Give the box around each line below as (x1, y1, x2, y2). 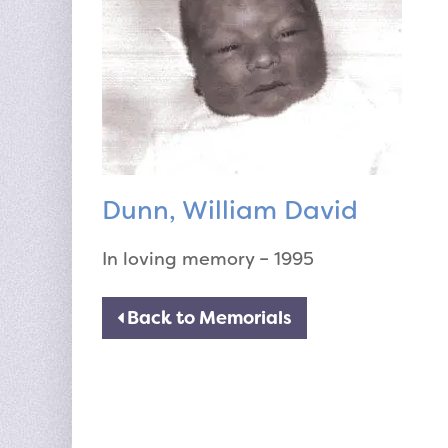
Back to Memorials (123, 306, 292, 331)
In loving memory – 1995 (102, 247, 314, 272)
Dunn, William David (102, 193, 358, 228)
